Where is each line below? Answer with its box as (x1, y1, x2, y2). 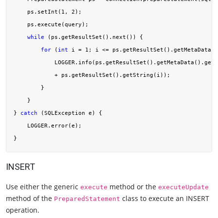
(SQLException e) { (37, 109, 102, 116)
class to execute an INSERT (120, 194, 209, 203)
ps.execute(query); (14, 20, 89, 28)
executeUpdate (158, 183, 209, 191)
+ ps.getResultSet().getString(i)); (14, 71, 170, 78)
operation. (6, 205, 39, 215)
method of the (6, 194, 54, 203)
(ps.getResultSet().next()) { (44, 33, 143, 40)
